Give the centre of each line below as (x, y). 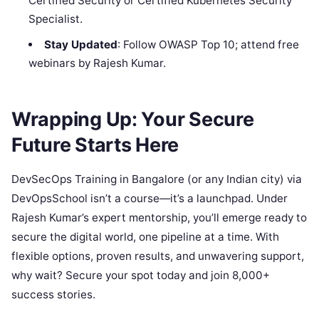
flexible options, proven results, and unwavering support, (158, 256)
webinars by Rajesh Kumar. (98, 63)
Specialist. (56, 19)
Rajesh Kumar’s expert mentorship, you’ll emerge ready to (159, 218)
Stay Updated (80, 44)
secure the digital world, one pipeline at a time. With (145, 237)
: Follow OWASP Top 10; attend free (208, 44)
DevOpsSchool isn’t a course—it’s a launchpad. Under (150, 199)
